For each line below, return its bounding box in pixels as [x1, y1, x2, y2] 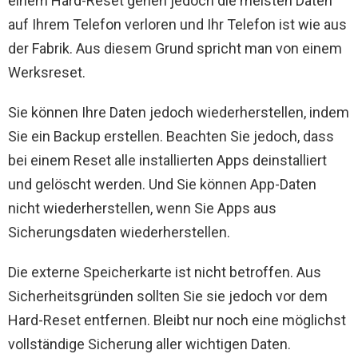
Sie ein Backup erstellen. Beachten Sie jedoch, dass [8, 128, 334, 145]
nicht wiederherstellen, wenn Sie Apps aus [8, 200, 276, 217]
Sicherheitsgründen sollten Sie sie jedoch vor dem [8, 288, 328, 305]
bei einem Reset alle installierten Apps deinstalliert [8, 152, 327, 169]
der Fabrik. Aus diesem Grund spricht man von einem [8, 40, 342, 58]
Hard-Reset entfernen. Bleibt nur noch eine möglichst [8, 312, 346, 329]
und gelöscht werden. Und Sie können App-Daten [8, 176, 316, 193]
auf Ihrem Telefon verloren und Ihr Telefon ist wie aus [8, 16, 347, 34]
